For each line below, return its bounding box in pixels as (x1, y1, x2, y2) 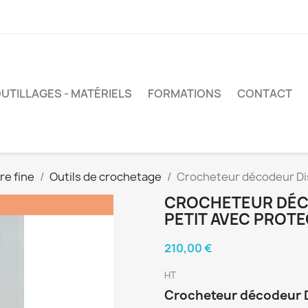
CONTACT (237, 85, 292, 101)
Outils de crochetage (49, 168, 162, 184)
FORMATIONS (148, 85, 221, 101)
